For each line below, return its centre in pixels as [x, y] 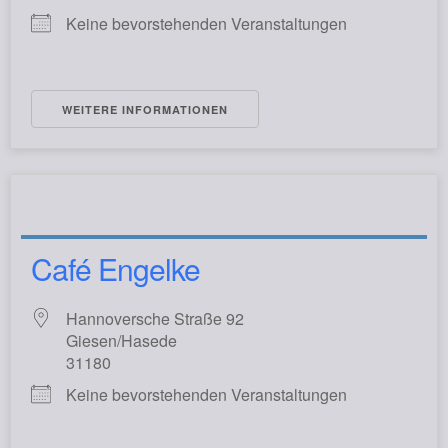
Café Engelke [115, 268]
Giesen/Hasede [121, 340]
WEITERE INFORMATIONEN [145, 109]
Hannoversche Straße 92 [155, 318]
